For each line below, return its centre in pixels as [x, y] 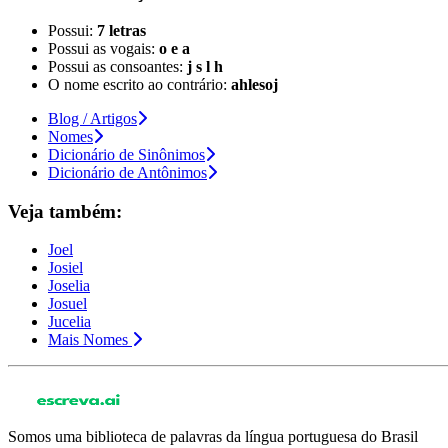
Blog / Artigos [92, 118]
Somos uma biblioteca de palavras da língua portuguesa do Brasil [213, 437]
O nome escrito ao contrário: [139, 84]
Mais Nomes [88, 340]
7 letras [121, 30]
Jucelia [69, 322]
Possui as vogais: [103, 48]
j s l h [205, 66]
